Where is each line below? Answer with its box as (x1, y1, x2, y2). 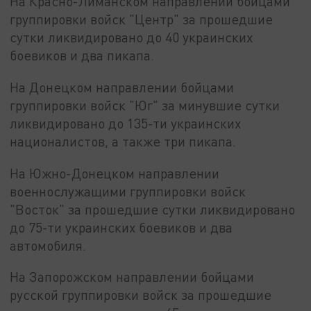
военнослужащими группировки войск (10, 183, 246, 199)
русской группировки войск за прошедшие (10, 287, 272, 303)
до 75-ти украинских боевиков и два (10, 219, 233, 235)
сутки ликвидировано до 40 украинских (10, 29, 253, 46)
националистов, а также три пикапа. (10, 133, 237, 149)
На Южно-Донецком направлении (10, 165, 220, 181)
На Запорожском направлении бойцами (10, 269, 255, 285)
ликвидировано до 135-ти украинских (10, 115, 242, 131)
